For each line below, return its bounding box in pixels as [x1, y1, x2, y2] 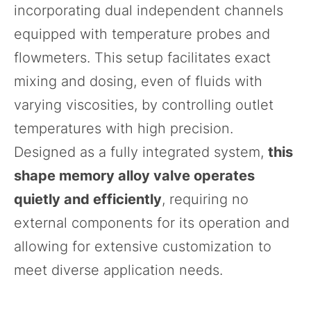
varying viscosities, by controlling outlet [14, 96, 274, 114]
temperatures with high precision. [14, 120, 233, 137]
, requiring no [162, 191, 249, 208]
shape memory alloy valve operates [14, 167, 255, 185]
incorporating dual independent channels [14, 2, 283, 19]
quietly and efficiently [14, 191, 162, 208]
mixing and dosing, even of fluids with [14, 73, 262, 90]
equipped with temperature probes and [14, 26, 270, 43]
